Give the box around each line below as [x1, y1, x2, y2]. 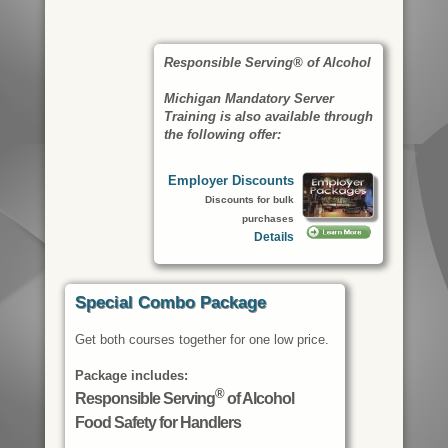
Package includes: [74, 368, 188, 384]
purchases [242, 213, 295, 225]
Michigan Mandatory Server [164, 91, 335, 107]
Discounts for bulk [205, 194, 295, 206]
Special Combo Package [74, 293, 266, 313]
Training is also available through [164, 109, 374, 125]
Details [254, 230, 295, 244]
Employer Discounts [168, 173, 295, 189]
